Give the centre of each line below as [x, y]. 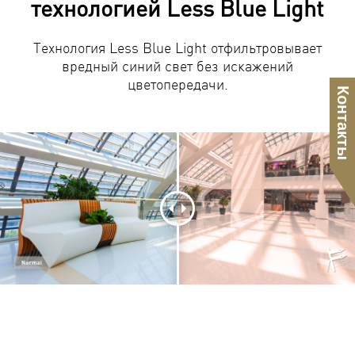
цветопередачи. [177, 83]
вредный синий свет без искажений [177, 65]
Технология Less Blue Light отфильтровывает [177, 47]
